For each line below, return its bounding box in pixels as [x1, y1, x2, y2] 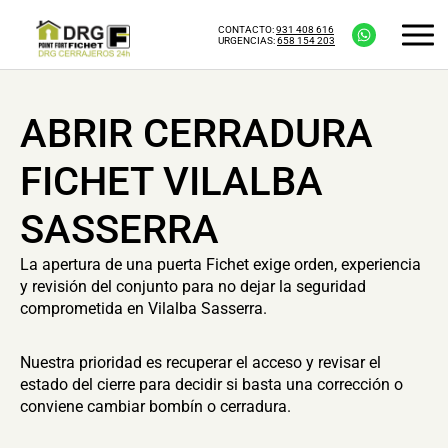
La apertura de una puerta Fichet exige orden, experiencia [20, 255, 421, 274]
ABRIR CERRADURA [20, 110, 373, 157]
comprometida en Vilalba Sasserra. [20, 299, 267, 318]
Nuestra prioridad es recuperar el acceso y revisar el [20, 353, 381, 372]
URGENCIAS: [218, 34, 277, 46]
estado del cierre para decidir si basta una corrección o [20, 375, 403, 394]
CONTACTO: [218, 23, 276, 35]
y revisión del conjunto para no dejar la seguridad [20, 277, 366, 296]
